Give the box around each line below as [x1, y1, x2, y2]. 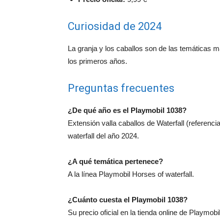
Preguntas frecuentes [68, 82, 174, 95]
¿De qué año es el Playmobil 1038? [68, 106, 187, 115]
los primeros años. [68, 57, 127, 66]
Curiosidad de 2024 [68, 20, 162, 33]
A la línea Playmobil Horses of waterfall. [68, 170, 194, 179]
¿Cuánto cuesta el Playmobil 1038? [68, 195, 188, 204]
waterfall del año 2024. [68, 132, 139, 140]
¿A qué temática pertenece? [68, 157, 163, 166]
